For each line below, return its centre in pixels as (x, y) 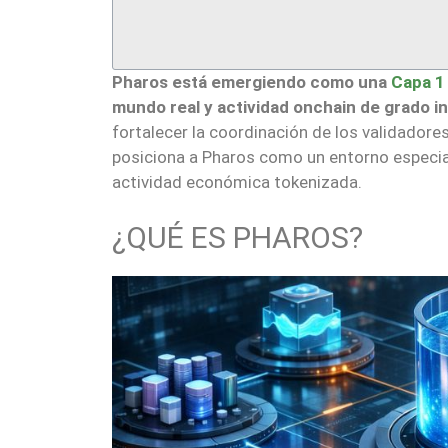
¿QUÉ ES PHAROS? (237, 238)
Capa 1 (418, 81)
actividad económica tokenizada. (237, 181)
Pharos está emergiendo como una (251, 81)
